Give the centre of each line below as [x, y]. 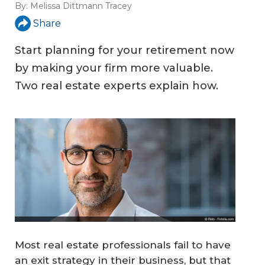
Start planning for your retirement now [125, 51]
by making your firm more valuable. [114, 68]
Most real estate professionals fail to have [123, 245]
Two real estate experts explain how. [117, 86]
